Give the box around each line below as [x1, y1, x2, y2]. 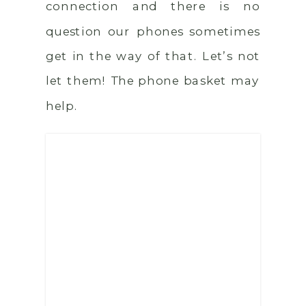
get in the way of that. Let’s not [46, 48, 260, 63]
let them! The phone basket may [46, 73, 260, 88]
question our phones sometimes [46, 23, 260, 38]
